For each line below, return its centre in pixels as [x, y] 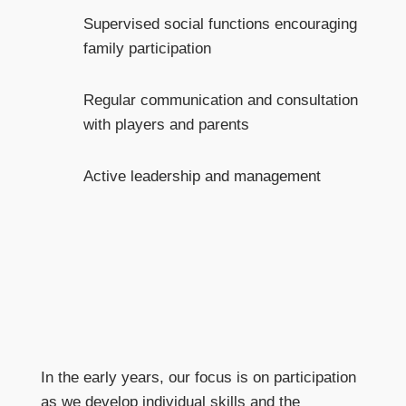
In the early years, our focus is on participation [198, 377]
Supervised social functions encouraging [220, 24]
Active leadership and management [202, 176]
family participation [147, 48]
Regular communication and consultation [220, 100]
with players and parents [166, 124]
